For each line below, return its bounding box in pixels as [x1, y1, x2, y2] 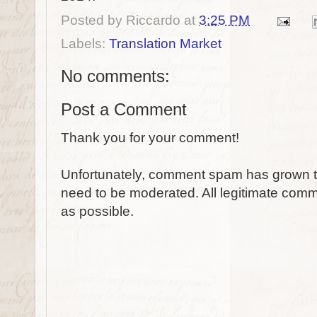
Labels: [61, 35, 109, 51]
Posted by [61, 13, 126, 28]
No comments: [61, 67, 170, 86]
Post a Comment [61, 100, 187, 119]
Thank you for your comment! [61, 130, 239, 146]
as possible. [61, 204, 134, 219]
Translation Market [109, 35, 221, 51]
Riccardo [126, 13, 180, 28]
